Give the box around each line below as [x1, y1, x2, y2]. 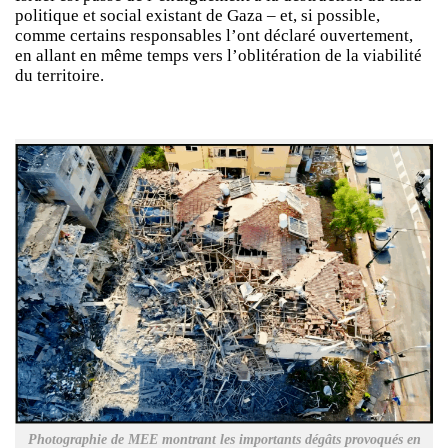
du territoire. [15, 65, 104, 85]
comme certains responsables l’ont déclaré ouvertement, [15, 25, 413, 45]
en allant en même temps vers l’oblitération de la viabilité [15, 45, 422, 65]
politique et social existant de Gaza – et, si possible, [15, 5, 380, 25]
